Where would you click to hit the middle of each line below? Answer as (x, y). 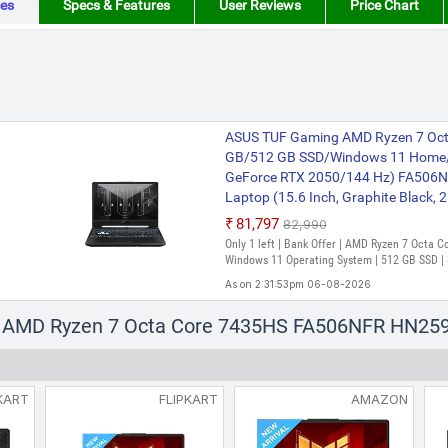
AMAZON (379, 399)
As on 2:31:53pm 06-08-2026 (297, 284)
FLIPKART (189, 399)
